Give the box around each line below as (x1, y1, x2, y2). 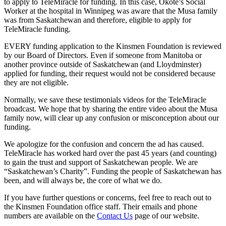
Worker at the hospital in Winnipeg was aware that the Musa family (4, 6, 217, 15)
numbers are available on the (4, 211, 97, 220)
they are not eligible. (4, 78, 69, 87)
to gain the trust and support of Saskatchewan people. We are (4, 157, 198, 166)
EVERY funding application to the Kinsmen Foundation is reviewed (4, 41, 221, 50)
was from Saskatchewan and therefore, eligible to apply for (4, 15, 191, 24)
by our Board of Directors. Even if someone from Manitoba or (4, 50, 202, 60)
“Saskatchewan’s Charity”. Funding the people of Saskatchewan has (4, 166, 221, 176)
